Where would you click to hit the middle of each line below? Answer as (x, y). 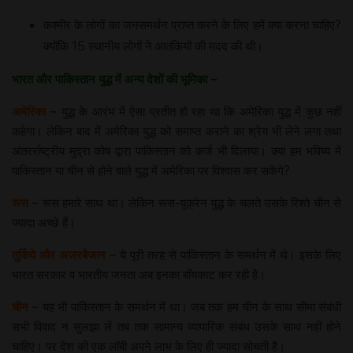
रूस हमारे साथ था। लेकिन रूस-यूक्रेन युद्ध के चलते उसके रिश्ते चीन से (190, 202)
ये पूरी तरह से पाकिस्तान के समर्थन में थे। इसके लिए (229, 254)
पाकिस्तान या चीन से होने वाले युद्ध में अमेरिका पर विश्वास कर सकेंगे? (151, 170)
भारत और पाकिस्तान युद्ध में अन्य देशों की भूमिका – (115, 78)
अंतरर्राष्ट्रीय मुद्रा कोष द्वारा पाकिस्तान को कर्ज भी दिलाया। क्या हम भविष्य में (176, 150)
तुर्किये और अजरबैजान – (64, 254)
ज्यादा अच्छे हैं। (44, 222)
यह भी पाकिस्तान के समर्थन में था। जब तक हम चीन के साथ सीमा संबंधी (190, 306)
